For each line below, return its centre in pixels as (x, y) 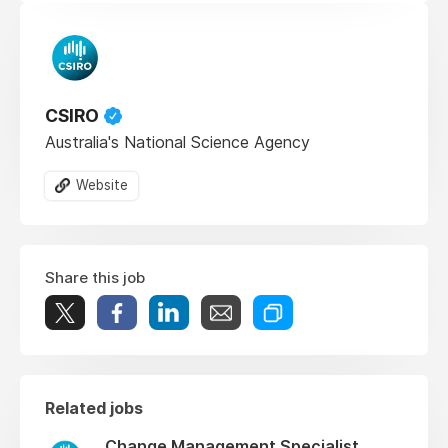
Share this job (95, 278)
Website (102, 185)
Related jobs (94, 408)
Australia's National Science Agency (177, 142)
